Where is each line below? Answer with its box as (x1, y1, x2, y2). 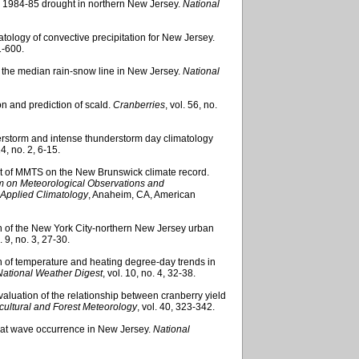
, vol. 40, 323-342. (137, 301, 215, 313)
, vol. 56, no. (165, 99, 217, 111)
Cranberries (113, 99, 165, 111)
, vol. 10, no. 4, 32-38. (103, 267, 196, 279)
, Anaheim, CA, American (88, 188, 196, 200)
